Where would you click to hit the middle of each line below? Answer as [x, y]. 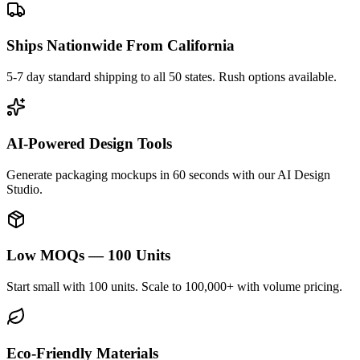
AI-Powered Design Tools [89, 143]
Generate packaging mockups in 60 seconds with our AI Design [168, 174]
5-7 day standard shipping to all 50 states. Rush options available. [172, 77]
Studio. [25, 189]
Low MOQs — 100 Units [88, 256]
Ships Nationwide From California [121, 46]
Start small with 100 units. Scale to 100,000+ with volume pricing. [174, 287]
